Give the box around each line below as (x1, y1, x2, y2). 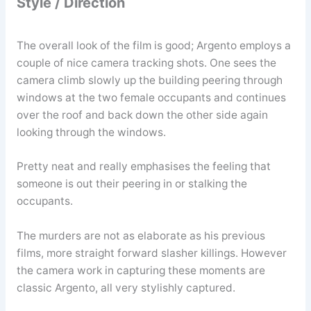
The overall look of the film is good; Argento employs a (16, 38, 291, 52)
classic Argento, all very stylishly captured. (16, 281, 235, 295)
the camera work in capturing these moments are (16, 264, 265, 278)
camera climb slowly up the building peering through (16, 73, 283, 87)
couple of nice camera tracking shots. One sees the (16, 56, 276, 69)
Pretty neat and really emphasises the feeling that (16, 160, 271, 174)
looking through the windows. (16, 125, 166, 139)
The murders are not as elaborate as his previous (16, 229, 265, 243)
